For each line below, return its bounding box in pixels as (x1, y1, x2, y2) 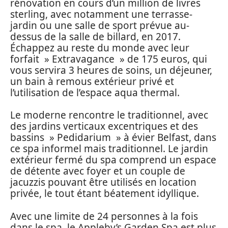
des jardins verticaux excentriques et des (10, 120, 198, 133)
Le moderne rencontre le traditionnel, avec (10, 108, 208, 122)
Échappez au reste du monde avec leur (10, 41, 189, 54)
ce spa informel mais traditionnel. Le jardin (10, 142, 208, 156)
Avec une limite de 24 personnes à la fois (10, 209, 198, 223)
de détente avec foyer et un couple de (10, 164, 185, 178)
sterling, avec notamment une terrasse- (10, 7, 192, 21)
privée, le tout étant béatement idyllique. (10, 187, 199, 201)
